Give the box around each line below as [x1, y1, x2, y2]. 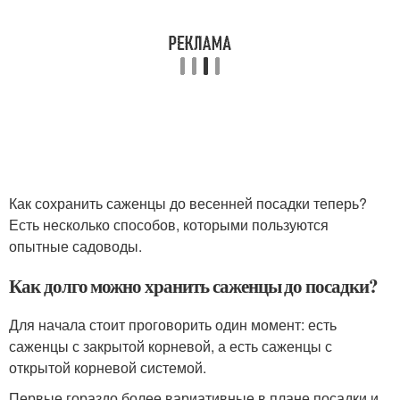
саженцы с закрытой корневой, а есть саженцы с [9, 335, 332, 356]
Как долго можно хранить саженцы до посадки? [9, 271, 378, 299]
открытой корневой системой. [9, 356, 206, 378]
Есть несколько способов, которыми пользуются [9, 213, 329, 235]
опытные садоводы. [9, 235, 142, 256]
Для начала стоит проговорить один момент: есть [9, 313, 337, 335]
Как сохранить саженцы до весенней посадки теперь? [9, 192, 367, 213]
